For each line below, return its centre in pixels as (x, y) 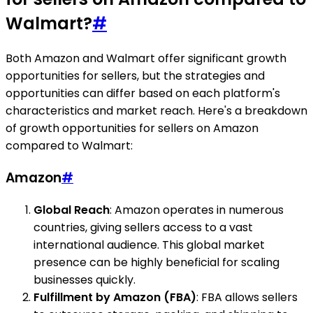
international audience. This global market (149, 245)
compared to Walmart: (69, 146)
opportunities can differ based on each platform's (143, 94)
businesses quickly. (85, 279)
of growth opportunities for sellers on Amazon (132, 129)
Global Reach (72, 210)
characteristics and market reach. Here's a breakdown (156, 111)
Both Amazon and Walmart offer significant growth (146, 59)
